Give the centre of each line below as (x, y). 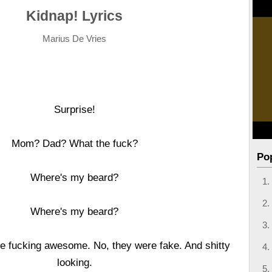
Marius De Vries (75, 39)
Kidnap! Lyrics (75, 16)
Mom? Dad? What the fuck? (74, 143)
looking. (74, 262)
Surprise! (74, 109)
